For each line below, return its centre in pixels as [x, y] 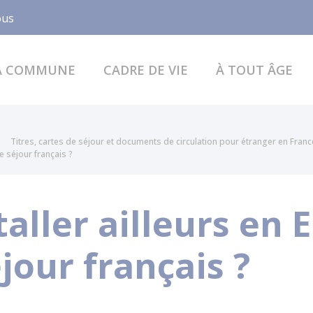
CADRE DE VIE [145, 70]
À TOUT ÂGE [254, 70]
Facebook [75, 17]
